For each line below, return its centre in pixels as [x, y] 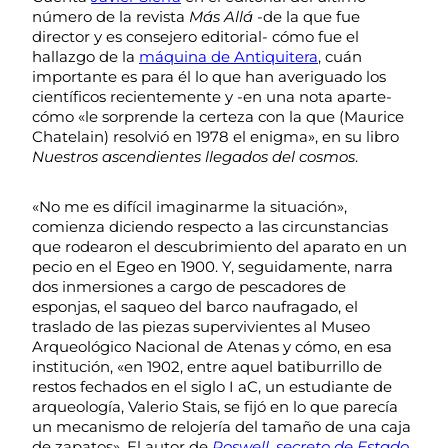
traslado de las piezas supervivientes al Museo [201, 326]
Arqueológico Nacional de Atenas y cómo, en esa [212, 346]
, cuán [340, 56]
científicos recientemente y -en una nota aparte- [212, 96]
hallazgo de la [85, 56]
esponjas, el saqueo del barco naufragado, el [195, 306]
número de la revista [110, 16]
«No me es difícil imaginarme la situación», [189, 206]
